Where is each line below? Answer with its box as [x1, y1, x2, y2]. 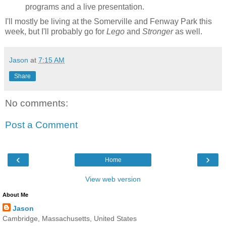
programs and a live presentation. [25, 2, 144, 11]
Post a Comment [5, 120, 78, 131]
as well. [173, 27, 202, 36]
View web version [85, 175, 141, 183]
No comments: [5, 97, 68, 108]
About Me [3, 191, 28, 198]
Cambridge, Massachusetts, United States [3, 214, 137, 222]
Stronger [142, 27, 173, 36]
